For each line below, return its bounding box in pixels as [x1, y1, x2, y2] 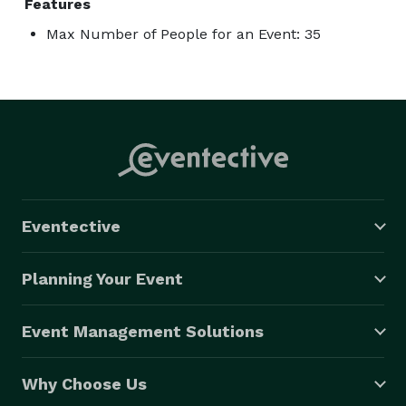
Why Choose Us [22, 373, 147, 393]
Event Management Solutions [22, 321, 264, 341]
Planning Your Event [22, 268, 183, 288]
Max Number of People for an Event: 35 [46, 24, 321, 43]
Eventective [22, 216, 121, 236]
